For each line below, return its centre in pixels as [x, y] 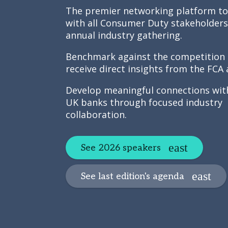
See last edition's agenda [132, 176]
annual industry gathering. [124, 35]
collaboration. [96, 115]
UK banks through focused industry [144, 102]
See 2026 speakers [121, 148]
